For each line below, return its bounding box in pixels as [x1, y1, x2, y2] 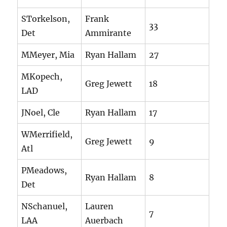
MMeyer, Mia [21, 50, 75, 60]
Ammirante [85, 28, 132, 39]
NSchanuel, [21, 201, 68, 212]
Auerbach [85, 215, 124, 226]
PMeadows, [21, 165, 67, 176]
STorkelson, [21, 14, 70, 24]
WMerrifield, [21, 129, 73, 140]
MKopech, [21, 71, 63, 82]
